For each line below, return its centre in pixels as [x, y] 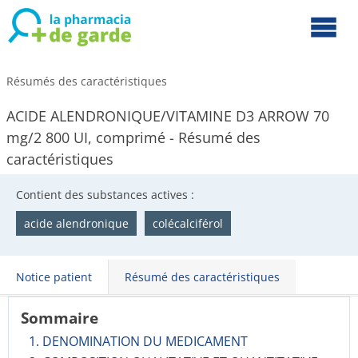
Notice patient [54, 277]
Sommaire [60, 318]
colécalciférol [188, 223]
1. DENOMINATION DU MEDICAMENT [138, 341]
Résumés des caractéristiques [87, 81]
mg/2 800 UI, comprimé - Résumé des [133, 137]
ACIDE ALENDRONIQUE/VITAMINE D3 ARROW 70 [168, 116]
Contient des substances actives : [105, 195]
